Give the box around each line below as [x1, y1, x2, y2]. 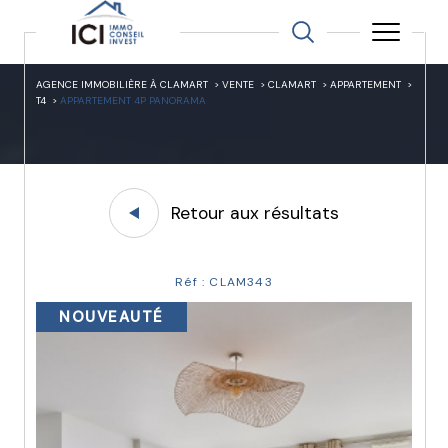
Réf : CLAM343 [175, 274, 273, 290]
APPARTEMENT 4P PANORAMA [59, 94, 206, 107]
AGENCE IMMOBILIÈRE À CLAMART [36, 78, 208, 91]
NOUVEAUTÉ [59, 307, 164, 327]
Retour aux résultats [171, 201, 339, 224]
